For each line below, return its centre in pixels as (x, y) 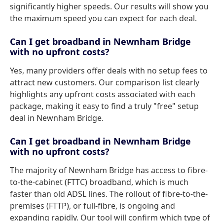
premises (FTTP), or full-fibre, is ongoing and (92, 206)
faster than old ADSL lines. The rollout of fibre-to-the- (109, 194)
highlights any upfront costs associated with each (103, 94)
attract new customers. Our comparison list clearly (105, 82)
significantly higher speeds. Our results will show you (109, 6)
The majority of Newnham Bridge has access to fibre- (109, 170)
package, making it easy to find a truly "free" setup (104, 106)
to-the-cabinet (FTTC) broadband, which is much (99, 182)
